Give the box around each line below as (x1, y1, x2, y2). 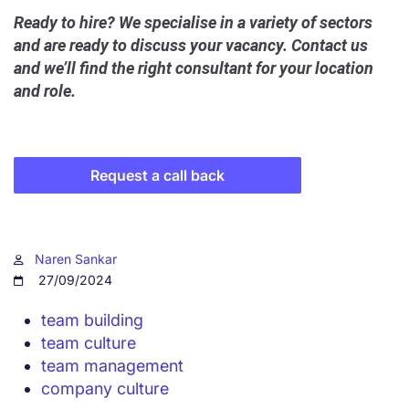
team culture (41, 332, 136, 352)
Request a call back (90, 165, 225, 184)
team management (41, 355, 184, 375)
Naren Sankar (35, 250, 117, 267)
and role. (14, 80, 76, 100)
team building (41, 309, 143, 330)
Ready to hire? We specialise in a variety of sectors (14, 12, 372, 32)
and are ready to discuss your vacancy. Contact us (14, 35, 368, 55)
